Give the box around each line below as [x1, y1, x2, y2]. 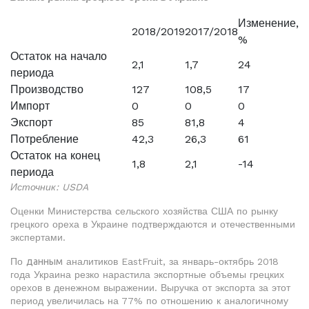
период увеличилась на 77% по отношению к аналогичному [10, 295, 288, 306]
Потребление [10, 132, 79, 146]
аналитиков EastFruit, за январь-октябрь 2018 [63, 256, 279, 267]
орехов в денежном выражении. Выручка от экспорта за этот [10, 282, 290, 293]
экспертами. [10, 232, 66, 243]
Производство [10, 83, 83, 96]
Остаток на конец [10, 149, 100, 162]
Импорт [10, 99, 50, 112]
